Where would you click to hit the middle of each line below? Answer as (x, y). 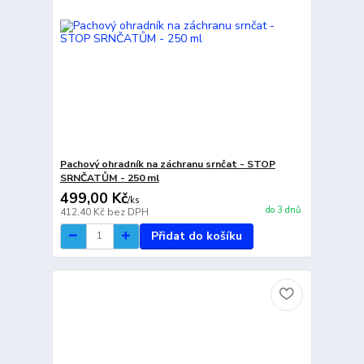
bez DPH (128, 212)
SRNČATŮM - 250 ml (109, 178)
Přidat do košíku (196, 236)
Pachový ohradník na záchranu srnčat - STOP (167, 164)
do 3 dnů (283, 210)
